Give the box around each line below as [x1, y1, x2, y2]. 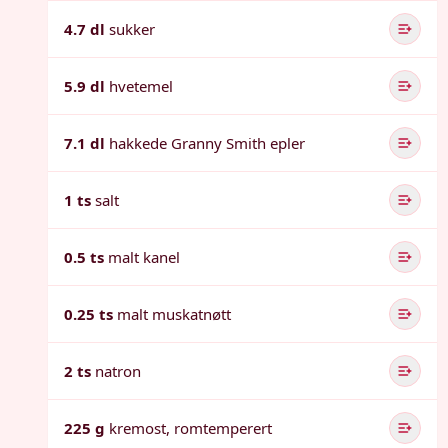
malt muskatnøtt [117, 304, 231, 324]
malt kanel [108, 247, 180, 267]
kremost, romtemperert [109, 418, 272, 438]
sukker [109, 19, 155, 39]
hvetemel [109, 76, 173, 96]
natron [95, 361, 141, 381]
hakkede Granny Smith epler [109, 133, 305, 153]
